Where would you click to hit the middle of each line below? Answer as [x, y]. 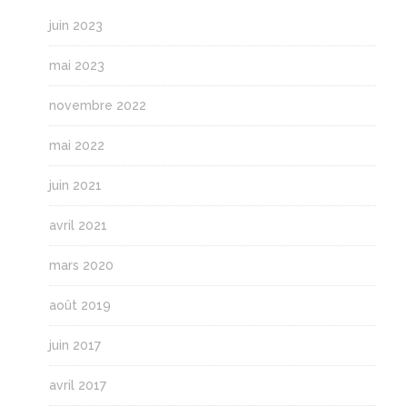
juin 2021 [75, 185]
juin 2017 [74, 345]
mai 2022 [76, 145]
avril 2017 [77, 385]
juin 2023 [75, 25]
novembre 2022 [97, 105]
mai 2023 [76, 65]
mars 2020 [81, 265]
